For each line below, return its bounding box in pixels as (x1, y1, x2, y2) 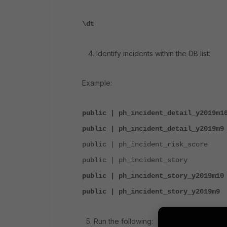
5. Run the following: (82, 217, 153, 225)
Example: (82, 79, 112, 87)
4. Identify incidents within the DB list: (82, 49, 210, 58)
